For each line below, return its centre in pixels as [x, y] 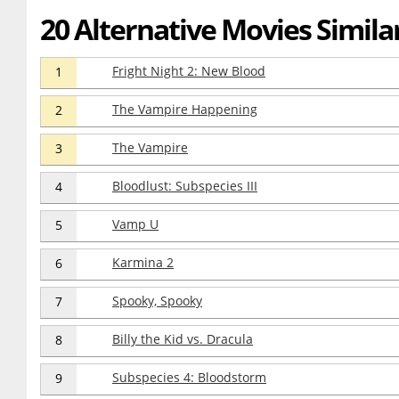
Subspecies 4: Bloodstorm [189, 377]
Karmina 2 [143, 262]
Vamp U [135, 224]
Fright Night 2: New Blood [189, 71]
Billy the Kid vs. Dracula [183, 339]
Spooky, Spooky [157, 301]
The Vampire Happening [185, 109]
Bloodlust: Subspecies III [185, 186]
